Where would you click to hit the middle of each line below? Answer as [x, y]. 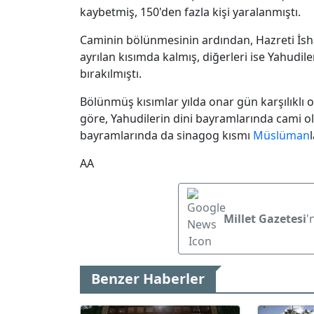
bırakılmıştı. [111, 73]
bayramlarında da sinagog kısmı [166, 135]
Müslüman [281, 135]
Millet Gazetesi [265, 218]
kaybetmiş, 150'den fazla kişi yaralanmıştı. [190, 12]
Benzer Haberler [148, 278]
